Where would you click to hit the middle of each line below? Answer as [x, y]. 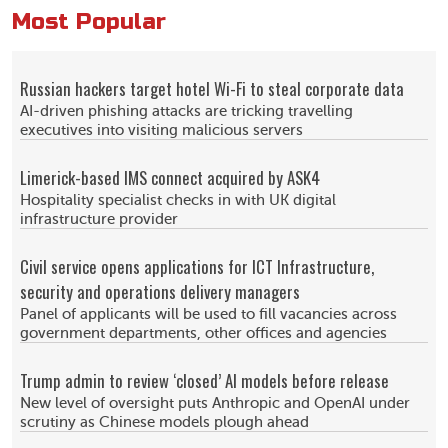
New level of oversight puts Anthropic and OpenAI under [215, 403]
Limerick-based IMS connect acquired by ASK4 [170, 177]
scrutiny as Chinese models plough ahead [164, 422]
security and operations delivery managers [160, 291]
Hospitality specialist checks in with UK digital [178, 200]
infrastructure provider [99, 219]
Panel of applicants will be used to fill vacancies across [208, 314]
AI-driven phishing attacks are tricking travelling [186, 111]
